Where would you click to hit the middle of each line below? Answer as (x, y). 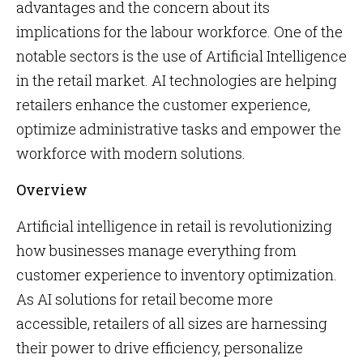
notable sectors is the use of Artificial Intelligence (181, 56)
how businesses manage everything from (156, 250)
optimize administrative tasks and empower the (179, 129)
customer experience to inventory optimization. (177, 275)
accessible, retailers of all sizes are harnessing (172, 323)
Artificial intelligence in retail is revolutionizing (174, 226)
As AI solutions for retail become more (145, 299)
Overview (52, 190)
